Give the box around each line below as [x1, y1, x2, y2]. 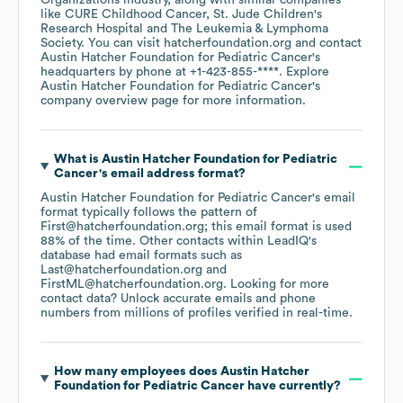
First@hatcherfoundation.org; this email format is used [40, 220, 352, 234]
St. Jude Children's [213, 8, 322, 22]
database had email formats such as [40, 249, 242, 263]
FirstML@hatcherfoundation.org [40, 278, 223, 291]
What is [53, 153, 102, 166]
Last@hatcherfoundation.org [40, 264, 202, 277]
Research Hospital [40, 22, 143, 36]
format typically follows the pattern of [40, 206, 257, 219]
